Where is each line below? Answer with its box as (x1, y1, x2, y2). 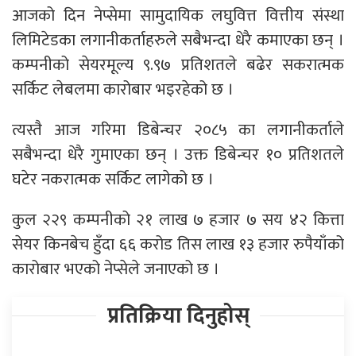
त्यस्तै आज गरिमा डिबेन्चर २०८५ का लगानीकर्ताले (12, 115, 344, 144)
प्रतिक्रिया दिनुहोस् (106, 297, 250, 334)
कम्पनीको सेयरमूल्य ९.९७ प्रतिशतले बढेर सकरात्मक (12, 50, 344, 79)
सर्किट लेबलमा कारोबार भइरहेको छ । (12, 75, 234, 103)
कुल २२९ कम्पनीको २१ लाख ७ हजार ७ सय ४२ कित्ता (12, 205, 344, 234)
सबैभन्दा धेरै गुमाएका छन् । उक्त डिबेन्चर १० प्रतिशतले (12, 140, 344, 168)
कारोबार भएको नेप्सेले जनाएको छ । (12, 254, 219, 283)
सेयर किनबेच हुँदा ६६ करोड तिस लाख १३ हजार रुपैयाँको (12, 230, 344, 258)
